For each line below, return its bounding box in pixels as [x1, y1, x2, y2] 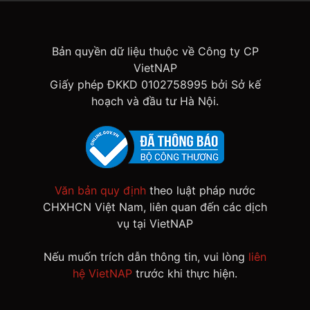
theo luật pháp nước [146, 183, 255, 197]
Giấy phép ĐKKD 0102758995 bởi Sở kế [49, 77, 261, 91]
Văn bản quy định [55, 183, 146, 197]
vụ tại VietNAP [117, 217, 193, 230]
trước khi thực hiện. [132, 266, 237, 280]
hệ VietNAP [73, 266, 132, 280]
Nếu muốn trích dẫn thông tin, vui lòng [44, 250, 248, 264]
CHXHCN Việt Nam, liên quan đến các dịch [43, 200, 267, 214]
